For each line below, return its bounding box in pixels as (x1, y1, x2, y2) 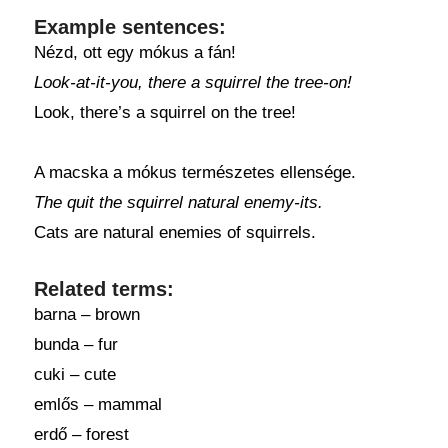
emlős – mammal (33, 395, 162, 414)
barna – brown (33, 305, 140, 324)
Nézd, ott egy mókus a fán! (33, 43, 236, 62)
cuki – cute (33, 365, 116, 384)
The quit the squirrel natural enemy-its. (33, 193, 323, 212)
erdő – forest (33, 425, 129, 444)
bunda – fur (33, 335, 118, 354)
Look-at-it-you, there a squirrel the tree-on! (33, 73, 352, 92)
